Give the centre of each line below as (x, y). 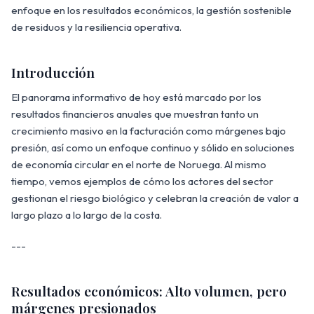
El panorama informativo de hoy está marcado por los (136, 97)
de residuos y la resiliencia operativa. (96, 27)
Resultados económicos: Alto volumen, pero (149, 291)
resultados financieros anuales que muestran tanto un (135, 114)
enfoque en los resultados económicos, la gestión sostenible (151, 10)
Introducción (53, 72)
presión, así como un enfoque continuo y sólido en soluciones (153, 147)
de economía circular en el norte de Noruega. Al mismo (139, 164)
